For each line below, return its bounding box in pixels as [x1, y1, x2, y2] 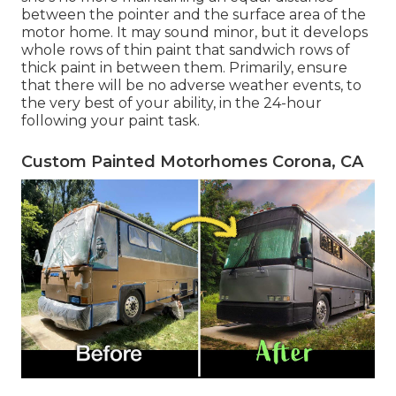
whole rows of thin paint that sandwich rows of [21, 42, 350, 59]
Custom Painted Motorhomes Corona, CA [21, 152, 363, 172]
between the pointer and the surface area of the [21, 6, 366, 24]
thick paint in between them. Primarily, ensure [21, 59, 347, 77]
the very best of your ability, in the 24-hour [21, 95, 322, 112]
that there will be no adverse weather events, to [21, 77, 362, 95]
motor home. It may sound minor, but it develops [21, 24, 368, 42]
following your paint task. [21, 112, 200, 130]
